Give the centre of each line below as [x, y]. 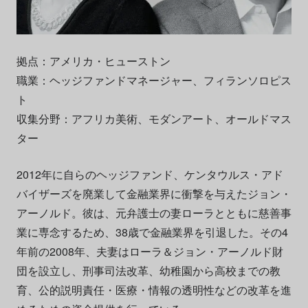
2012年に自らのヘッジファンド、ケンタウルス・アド [150, 174]
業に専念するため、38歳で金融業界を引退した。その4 [152, 232]
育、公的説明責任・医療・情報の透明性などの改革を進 [154, 289]
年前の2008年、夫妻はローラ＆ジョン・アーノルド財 [150, 251]
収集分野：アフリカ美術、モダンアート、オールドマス [154, 118]
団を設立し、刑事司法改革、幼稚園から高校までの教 [148, 270]
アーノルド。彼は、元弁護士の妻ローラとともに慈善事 [154, 212]
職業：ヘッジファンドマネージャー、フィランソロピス [154, 80]
